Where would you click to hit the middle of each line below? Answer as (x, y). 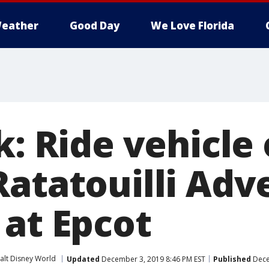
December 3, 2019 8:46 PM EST (153, 259)
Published (232, 259)
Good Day (95, 26)
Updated (83, 259)
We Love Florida (192, 26)
